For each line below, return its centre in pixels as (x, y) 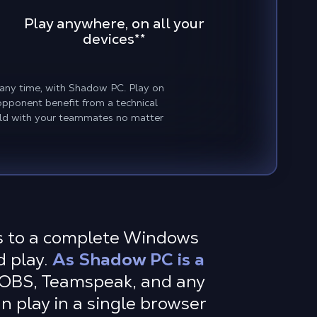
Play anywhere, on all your (114, 23)
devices (108, 39)
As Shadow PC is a (128, 259)
